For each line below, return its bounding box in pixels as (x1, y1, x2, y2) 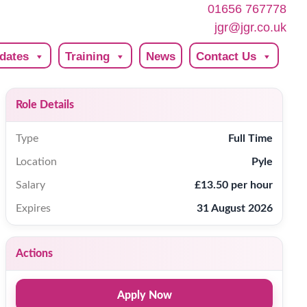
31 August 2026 (196, 203, 273, 214)
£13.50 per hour (194, 180, 273, 191)
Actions (16, 248, 53, 259)
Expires (16, 203, 51, 214)
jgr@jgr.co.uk (214, 21, 286, 34)
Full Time (228, 133, 273, 144)
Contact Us (196, 50, 256, 63)
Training (65, 50, 110, 63)
